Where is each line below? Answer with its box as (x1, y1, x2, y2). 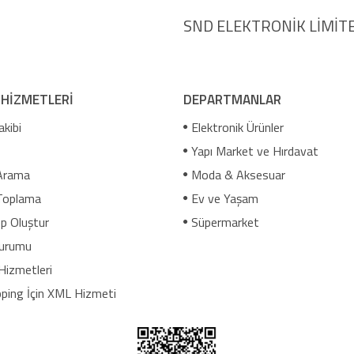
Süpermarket (190, 213, 259, 232)
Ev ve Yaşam (190, 189, 258, 209)
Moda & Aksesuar (190, 165, 285, 185)
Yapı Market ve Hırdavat (190, 141, 318, 161)
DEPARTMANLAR (183, 89, 281, 111)
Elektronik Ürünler (190, 118, 284, 137)
